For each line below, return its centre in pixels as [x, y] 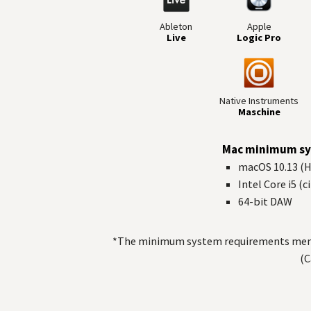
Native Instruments [259, 100]
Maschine [259, 111]
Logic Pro [259, 38]
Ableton [176, 27]
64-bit [254, 201]
